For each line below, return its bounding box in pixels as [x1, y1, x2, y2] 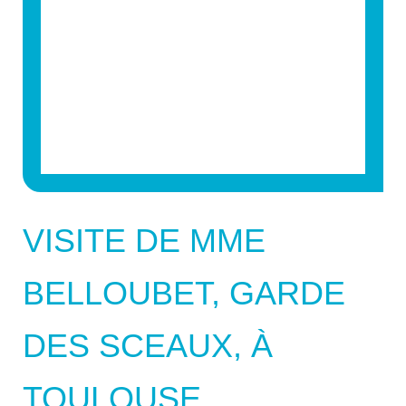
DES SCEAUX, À [23, 326, 273, 364]
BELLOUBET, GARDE [23, 274, 345, 312]
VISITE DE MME [23, 221, 266, 259]
